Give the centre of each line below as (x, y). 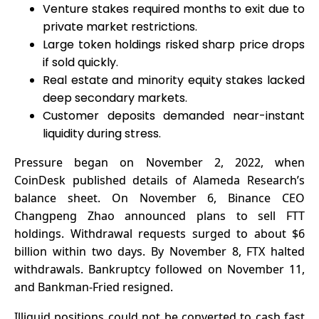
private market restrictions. (120, 26)
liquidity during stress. (102, 133)
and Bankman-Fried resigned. (94, 287)
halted (285, 251)
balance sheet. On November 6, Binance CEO (159, 198)
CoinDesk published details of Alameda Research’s (159, 180)
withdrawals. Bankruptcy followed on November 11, (159, 269)
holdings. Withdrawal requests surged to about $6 (159, 233)
